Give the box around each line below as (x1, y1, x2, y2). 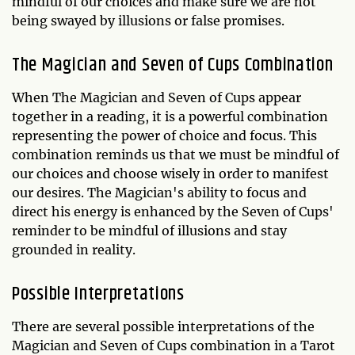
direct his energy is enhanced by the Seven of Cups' (12, 204, 334, 220)
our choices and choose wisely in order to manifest (12, 166, 329, 182)
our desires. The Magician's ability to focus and (12, 185, 307, 201)
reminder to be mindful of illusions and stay (12, 223, 287, 239)
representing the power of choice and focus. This (12, 128, 317, 144)
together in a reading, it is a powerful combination (12, 109, 328, 125)
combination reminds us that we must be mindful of (12, 147, 339, 163)
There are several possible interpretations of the (12, 319, 315, 335)
